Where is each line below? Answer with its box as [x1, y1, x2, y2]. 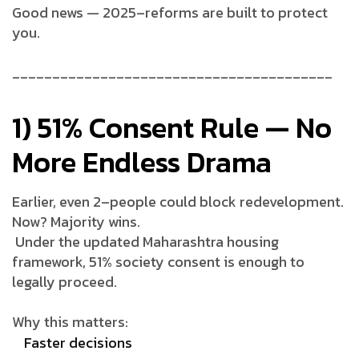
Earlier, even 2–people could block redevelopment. [12, 190, 344, 212]
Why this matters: [12, 310, 128, 333]
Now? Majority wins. [12, 210, 140, 232]
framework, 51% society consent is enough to [12, 250, 305, 272]
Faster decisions [24, 331, 132, 353]
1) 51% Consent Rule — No [12, 105, 332, 149]
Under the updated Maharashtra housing [12, 230, 279, 252]
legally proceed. [12, 270, 117, 292]
